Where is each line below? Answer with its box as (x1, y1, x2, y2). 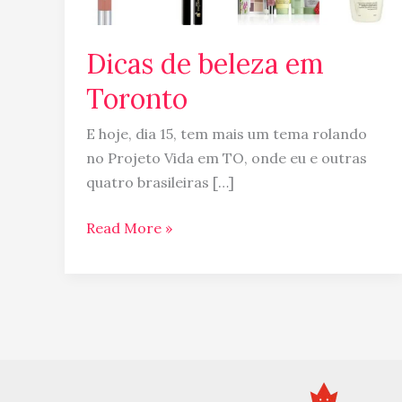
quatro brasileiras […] (86, 172, 234, 191)
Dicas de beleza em (86, 46, 324, 81)
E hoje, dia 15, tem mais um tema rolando (86, 124, 367, 143)
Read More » (86, 218, 172, 237)
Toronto (86, 81, 188, 116)
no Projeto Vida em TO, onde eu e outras (86, 148, 367, 167)
